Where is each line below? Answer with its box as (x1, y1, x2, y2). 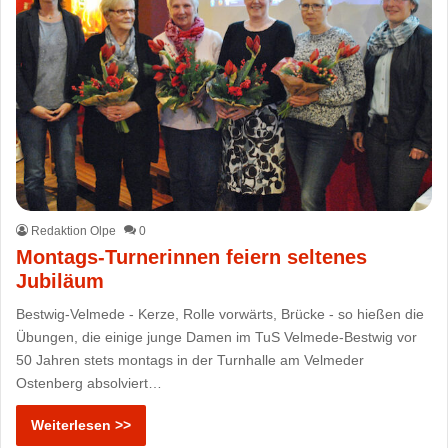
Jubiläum (16, 269, 105, 292)
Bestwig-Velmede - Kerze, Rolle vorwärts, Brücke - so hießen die (16, 305, 425, 322)
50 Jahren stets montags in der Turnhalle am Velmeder (16, 351, 365, 368)
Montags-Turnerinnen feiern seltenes (16, 245, 368, 268)
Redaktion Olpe (31, 223, 117, 238)
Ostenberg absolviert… (16, 374, 163, 391)
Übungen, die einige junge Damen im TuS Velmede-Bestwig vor (16, 328, 418, 345)
